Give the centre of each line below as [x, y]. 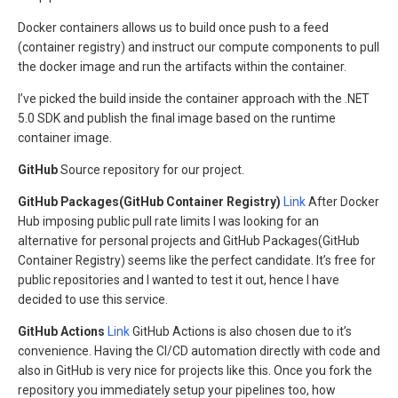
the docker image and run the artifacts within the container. [182, 67]
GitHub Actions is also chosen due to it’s [241, 331]
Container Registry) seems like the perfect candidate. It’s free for [197, 260]
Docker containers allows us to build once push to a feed [173, 28]
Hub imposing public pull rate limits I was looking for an [168, 221]
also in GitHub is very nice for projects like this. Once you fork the [195, 370]
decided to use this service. [93, 299]
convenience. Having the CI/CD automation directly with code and [199, 350]
